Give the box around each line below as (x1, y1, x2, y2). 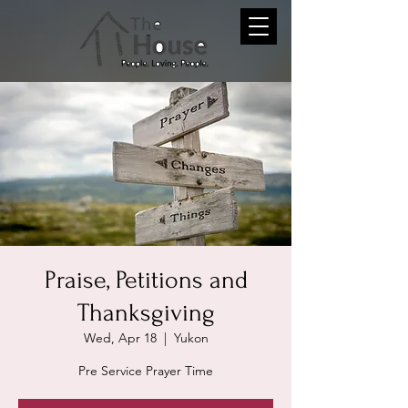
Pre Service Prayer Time (78, 362, 213, 379)
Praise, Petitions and (44, 266, 248, 294)
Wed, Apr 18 (83, 330, 157, 346)
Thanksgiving (76, 299, 215, 327)
